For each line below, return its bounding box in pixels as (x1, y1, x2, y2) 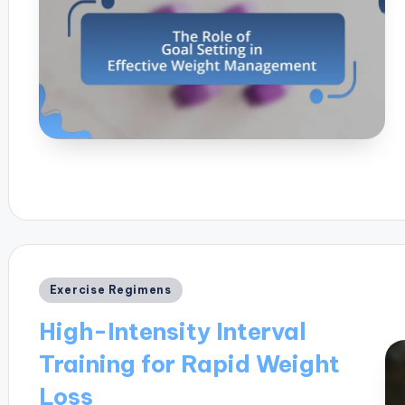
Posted (37, 277, 93, 297)
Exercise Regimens (49, 282, 172, 297)
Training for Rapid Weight (38, 348, 340, 379)
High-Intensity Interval (38, 316, 306, 346)
